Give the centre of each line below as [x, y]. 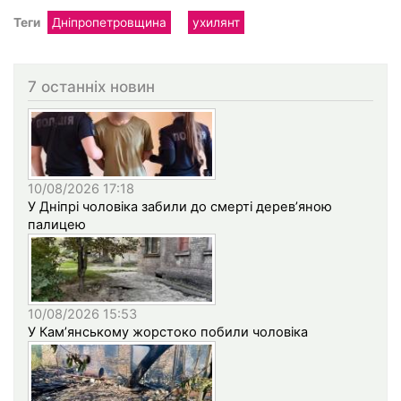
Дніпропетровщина [109, 22]
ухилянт [216, 22]
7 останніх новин [91, 86]
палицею [57, 225]
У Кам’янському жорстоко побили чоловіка [168, 333]
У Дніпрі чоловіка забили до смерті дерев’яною [180, 207]
